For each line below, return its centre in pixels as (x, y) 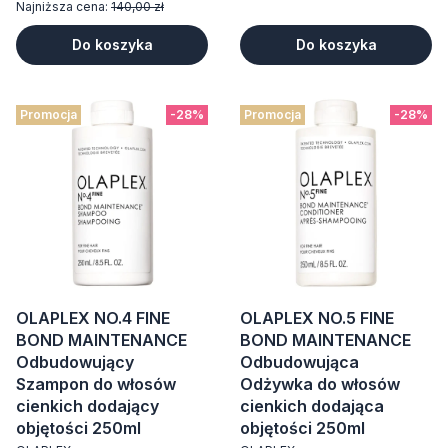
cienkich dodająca (312, 406)
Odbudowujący (75, 362)
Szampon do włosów (96, 384)
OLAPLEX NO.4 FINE (93, 318)
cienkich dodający (87, 406)
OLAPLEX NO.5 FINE (317, 318)
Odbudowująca (299, 362)
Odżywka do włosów (320, 384)
